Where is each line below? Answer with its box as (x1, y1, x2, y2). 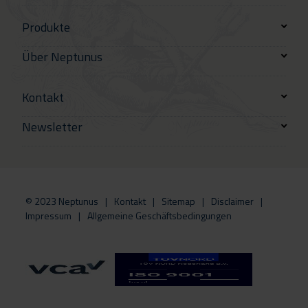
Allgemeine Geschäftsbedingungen (87, 208, 232, 223)
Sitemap (162, 194, 195, 209)
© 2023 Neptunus (25, 194, 98, 209)
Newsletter (22, 118, 82, 137)
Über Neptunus (22, 47, 102, 67)
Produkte (22, 18, 70, 37)
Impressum (25, 208, 71, 223)
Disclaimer (211, 194, 254, 209)
